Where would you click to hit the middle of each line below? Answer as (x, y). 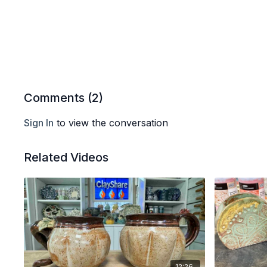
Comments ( (58, 98)
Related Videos (66, 157)
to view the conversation (111, 123)
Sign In (39, 123)
